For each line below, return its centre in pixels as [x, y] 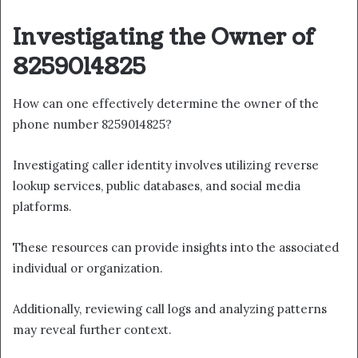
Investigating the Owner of [164, 38]
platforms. [42, 206]
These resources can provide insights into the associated [176, 247]
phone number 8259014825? [92, 124]
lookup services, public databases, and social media [157, 185]
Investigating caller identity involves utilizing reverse [166, 165]
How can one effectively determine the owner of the [166, 103]
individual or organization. [88, 268]
